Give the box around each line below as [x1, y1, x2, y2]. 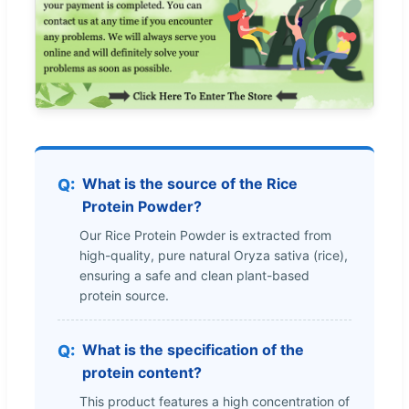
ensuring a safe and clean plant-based [79, 267, 309, 283]
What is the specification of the [82, 340, 304, 359]
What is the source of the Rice [82, 173, 298, 193]
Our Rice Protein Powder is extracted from [79, 226, 331, 243]
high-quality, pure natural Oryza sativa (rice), [79, 246, 348, 263]
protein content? [82, 362, 202, 382]
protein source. [79, 287, 169, 303]
